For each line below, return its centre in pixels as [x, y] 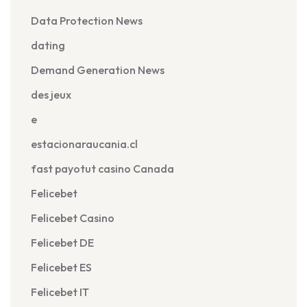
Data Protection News [87, 21]
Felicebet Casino [73, 218]
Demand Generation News [98, 70]
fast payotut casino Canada [102, 169]
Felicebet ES [61, 267]
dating [48, 45]
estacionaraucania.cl [84, 144]
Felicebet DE [62, 243]
